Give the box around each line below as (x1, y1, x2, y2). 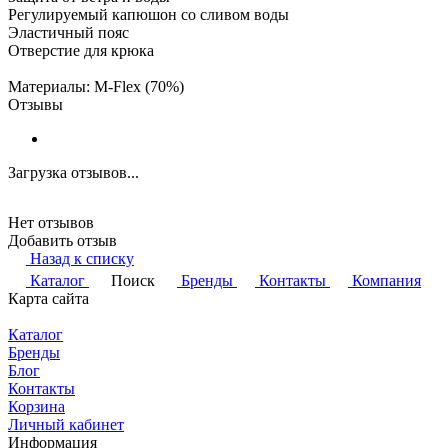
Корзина (8, 397, 65, 415)
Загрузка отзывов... (8, 163, 139, 181)
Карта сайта (8, 289, 89, 307)
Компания (352, 271, 421, 289)
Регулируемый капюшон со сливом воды (8, 5, 289, 23)
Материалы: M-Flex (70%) (8, 77, 184, 95)
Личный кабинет (8, 415, 124, 433)
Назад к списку (30, 249, 134, 267)
